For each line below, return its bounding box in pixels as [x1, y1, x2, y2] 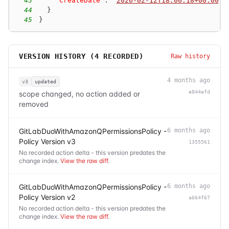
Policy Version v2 [19, 192, 75, 201]
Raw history [171, 52, 210, 60]
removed [19, 99, 49, 108]
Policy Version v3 [19, 136, 76, 146]
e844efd [189, 88, 210, 95]
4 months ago [167, 76, 210, 84]
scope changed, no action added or [19, 89, 140, 98]
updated [35, 78, 56, 84]
